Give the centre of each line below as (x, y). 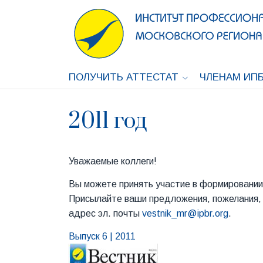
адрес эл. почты (105, 213)
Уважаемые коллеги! (113, 161)
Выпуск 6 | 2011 (102, 236)
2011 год (108, 121)
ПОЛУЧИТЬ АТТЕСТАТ (124, 77)
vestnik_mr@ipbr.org (185, 213)
